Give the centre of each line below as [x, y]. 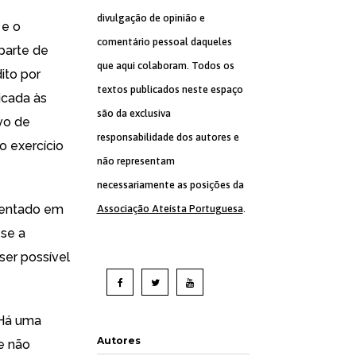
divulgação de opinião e [151, 18]
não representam [135, 161]
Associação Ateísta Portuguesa [170, 209]
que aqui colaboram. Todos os [165, 66]
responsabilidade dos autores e [168, 137]
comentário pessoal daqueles [164, 42]
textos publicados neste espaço [170, 89]
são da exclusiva [133, 113]
